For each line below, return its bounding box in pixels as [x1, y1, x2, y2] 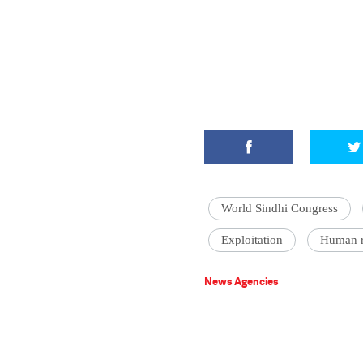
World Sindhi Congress [221, 202, 338, 215]
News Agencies [204, 274, 279, 288]
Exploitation [221, 233, 283, 246]
